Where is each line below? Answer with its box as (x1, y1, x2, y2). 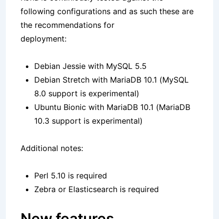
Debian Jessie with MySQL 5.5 (34, 61, 147, 71)
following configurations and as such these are (21, 6, 194, 17)
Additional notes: (21, 143, 83, 153)
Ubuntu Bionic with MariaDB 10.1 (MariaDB (34, 102, 190, 112)
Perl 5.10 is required (34, 171, 107, 181)
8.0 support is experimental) (34, 88, 139, 99)
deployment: (21, 34, 66, 44)
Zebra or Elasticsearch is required (34, 184, 159, 195)
